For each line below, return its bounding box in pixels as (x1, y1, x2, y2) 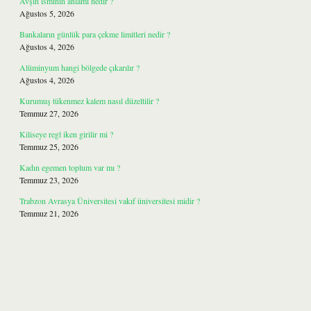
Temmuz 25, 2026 (19, 141, 78, 152)
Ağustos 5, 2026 (19, 8, 74, 19)
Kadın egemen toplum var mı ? (19, 162, 120, 173)
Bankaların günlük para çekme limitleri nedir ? (19, 28, 170, 40)
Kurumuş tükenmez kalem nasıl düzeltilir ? (19, 95, 159, 106)
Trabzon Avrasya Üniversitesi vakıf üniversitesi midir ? (19, 195, 200, 206)
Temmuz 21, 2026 (19, 208, 78, 219)
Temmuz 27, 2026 (19, 108, 78, 119)
